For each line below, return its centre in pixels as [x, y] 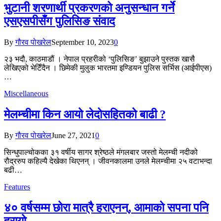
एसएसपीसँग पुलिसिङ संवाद [59, 21]
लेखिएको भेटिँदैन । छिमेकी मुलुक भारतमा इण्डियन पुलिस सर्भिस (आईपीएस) [108, 68]
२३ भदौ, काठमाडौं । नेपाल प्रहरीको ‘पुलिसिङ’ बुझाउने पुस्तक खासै [99, 59]
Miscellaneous [26, 93]
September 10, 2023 [83, 42]
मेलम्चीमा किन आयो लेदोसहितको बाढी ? [85, 114]
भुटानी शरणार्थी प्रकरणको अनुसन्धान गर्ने [89, 8]
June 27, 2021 [73, 135]
